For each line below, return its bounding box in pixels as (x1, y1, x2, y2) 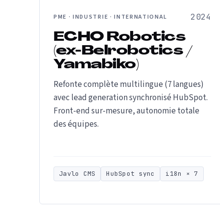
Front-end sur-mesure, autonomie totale (54, 105, 199, 117)
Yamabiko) (54, 58, 139, 72)
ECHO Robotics (54, 31, 186, 44)
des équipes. (54, 118, 99, 130)
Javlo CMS (59, 169, 96, 178)
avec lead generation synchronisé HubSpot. (54, 92, 208, 104)
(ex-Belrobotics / (54, 45, 192, 58)
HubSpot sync (106, 169, 155, 178)
